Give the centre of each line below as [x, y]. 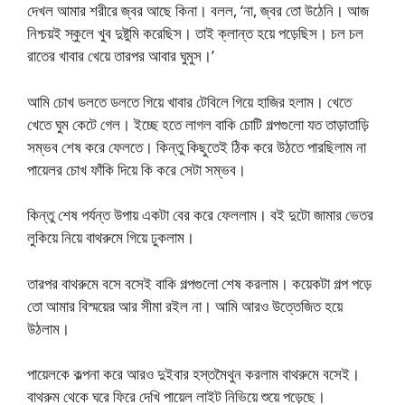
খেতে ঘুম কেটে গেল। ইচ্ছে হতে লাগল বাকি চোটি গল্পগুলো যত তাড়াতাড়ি [198, 124]
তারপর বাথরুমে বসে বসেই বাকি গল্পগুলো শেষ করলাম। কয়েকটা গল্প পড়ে [199, 283]
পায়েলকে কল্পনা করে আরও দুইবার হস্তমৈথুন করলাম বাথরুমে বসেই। [193, 374]
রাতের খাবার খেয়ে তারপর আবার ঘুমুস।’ [121, 56]
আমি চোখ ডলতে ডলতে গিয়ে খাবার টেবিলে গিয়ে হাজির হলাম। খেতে [189, 101]
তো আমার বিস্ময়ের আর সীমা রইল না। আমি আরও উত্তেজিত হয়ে [185, 306]
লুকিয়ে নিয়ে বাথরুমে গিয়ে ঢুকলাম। [111, 238]
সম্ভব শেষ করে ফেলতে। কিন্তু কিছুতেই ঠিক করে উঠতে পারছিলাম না [197, 146]
